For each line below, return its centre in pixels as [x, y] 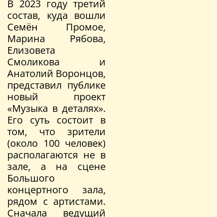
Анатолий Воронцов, [56, 73]
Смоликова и [56, 62]
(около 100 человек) [56, 143]
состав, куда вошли [56, 15]
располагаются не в [56, 155]
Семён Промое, [56, 27]
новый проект [56, 96]
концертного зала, [56, 189]
